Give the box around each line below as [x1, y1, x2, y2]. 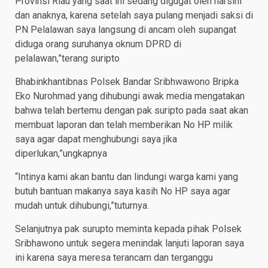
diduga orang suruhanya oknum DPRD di [15, 38, 181, 50]
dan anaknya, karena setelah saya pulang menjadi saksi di [15, 10, 253, 22]
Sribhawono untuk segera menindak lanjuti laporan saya [15, 237, 244, 249]
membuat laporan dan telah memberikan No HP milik [15, 119, 233, 131]
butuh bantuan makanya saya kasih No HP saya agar [15, 185, 230, 197]
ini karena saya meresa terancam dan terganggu [15, 252, 213, 264]
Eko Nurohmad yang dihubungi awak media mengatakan [15, 90, 245, 102]
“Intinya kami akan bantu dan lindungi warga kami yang [15, 171, 238, 183]
